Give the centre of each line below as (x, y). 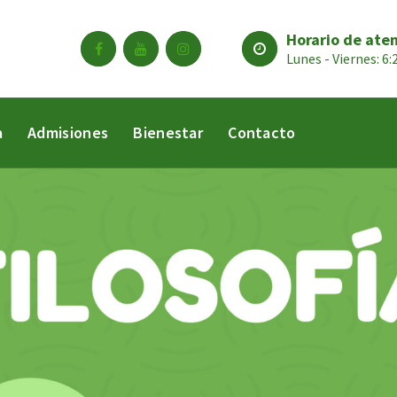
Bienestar (168, 132)
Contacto (262, 132)
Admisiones (68, 132)
